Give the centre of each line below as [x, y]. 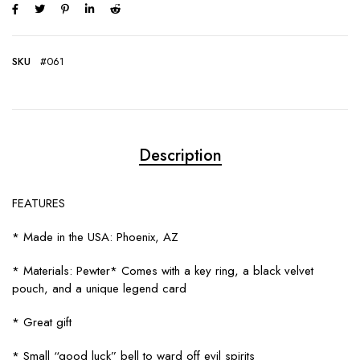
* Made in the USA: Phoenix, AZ [95, 237]
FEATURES [39, 203]
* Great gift [42, 322]
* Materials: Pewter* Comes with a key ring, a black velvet [163, 271]
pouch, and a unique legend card [99, 288]
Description [180, 155]
